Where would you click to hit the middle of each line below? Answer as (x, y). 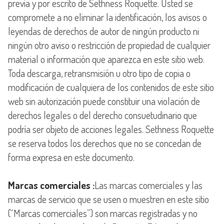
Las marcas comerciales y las (148, 185)
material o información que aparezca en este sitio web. (106, 59)
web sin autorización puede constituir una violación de (104, 101)
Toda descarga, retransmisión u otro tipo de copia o (99, 73)
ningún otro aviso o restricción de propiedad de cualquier (109, 45)
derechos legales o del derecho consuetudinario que (102, 115)
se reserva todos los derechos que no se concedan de (105, 143)
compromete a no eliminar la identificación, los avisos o (107, 17)
